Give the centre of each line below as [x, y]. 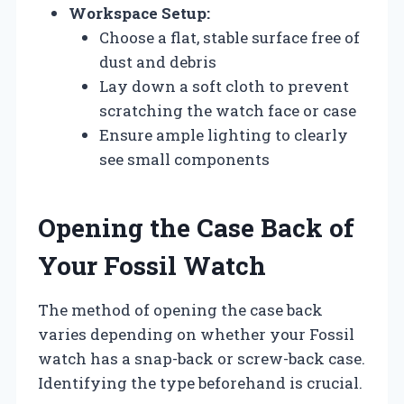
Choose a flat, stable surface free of [230, 37]
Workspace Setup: [139, 13]
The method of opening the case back [180, 309]
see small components [184, 159]
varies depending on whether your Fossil [196, 334]
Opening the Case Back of [196, 227]
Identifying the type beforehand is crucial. [200, 382]
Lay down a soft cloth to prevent [224, 86]
